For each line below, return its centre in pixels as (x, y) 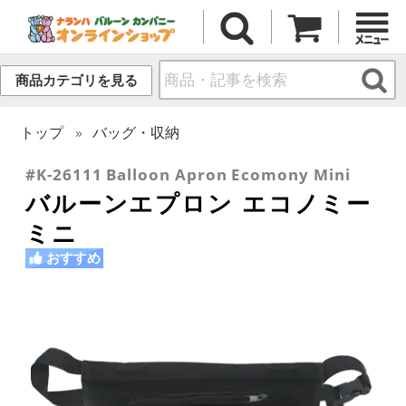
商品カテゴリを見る (76, 81)
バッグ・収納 (136, 132)
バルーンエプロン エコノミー (199, 203)
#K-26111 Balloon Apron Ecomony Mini (188, 174)
